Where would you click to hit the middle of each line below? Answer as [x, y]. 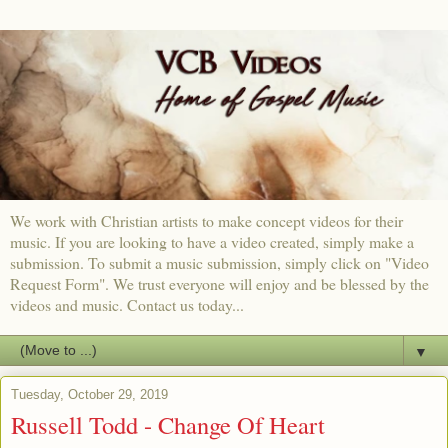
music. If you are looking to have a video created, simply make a [212, 241]
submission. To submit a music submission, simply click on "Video [219, 262]
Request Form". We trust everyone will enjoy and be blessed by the [219, 283]
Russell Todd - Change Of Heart [168, 424]
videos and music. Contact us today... [127, 304]
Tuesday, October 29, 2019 [89, 394]
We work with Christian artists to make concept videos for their [206, 220]
